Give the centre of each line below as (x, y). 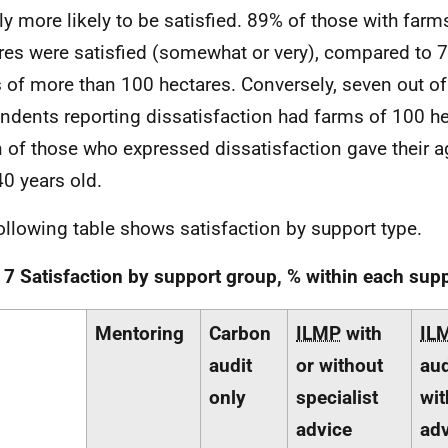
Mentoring (139, 333)
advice (324, 429)
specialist (337, 397)
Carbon (240, 333)
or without (339, 365)
